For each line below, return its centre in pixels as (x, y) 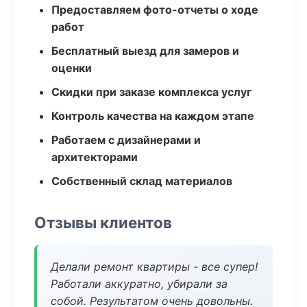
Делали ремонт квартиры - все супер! (154, 267)
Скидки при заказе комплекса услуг (151, 92)
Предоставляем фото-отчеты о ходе (155, 10)
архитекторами (95, 157)
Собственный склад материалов (142, 181)
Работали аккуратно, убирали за (139, 284)
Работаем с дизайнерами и (126, 140)
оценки (72, 68)
